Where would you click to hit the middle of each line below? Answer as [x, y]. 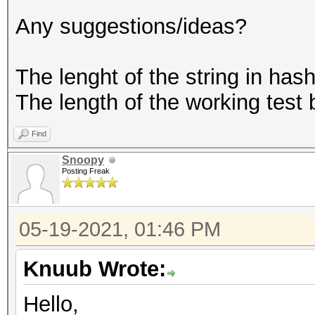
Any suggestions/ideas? [131, 26]
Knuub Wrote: [95, 269]
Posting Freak [86, 171]
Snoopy [83, 160]
